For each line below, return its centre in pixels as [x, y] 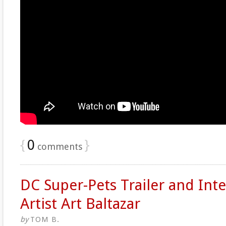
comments [59, 146]
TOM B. [45, 219]
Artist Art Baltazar [80, 203]
